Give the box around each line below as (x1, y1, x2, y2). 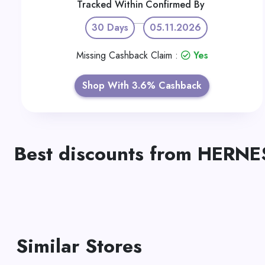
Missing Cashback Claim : (76, 49, 181, 62)
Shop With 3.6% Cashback (82, 79, 202, 92)
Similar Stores (16, 232, 142, 260)
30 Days (91, 21, 128, 34)
